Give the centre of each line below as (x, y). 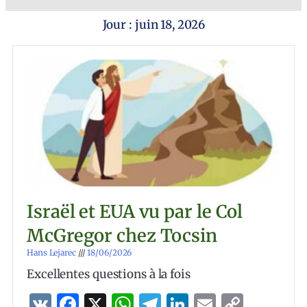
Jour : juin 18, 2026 (153, 24)
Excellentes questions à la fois (109, 274)
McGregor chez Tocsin (122, 235)
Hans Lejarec (52, 252)
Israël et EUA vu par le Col (135, 211)
